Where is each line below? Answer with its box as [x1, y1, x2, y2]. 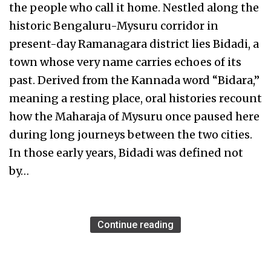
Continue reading [97, 219, 174, 231]
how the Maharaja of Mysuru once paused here [9, 109, 260, 124]
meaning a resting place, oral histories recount [9, 91, 262, 106]
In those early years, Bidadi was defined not [9, 146, 243, 160]
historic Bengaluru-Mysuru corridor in [9, 19, 218, 33]
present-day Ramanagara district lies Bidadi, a [9, 37, 259, 51]
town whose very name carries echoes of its [9, 55, 241, 70]
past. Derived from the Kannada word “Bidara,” [9, 73, 260, 88]
